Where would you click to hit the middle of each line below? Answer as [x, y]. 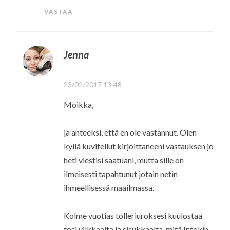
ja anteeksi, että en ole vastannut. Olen [130, 132]
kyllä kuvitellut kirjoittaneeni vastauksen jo [139, 146]
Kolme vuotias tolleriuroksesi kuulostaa [133, 216]
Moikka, [79, 105]
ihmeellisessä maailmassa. [109, 188]
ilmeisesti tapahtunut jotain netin [121, 174]
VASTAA [58, 11]
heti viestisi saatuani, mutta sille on [124, 160]
